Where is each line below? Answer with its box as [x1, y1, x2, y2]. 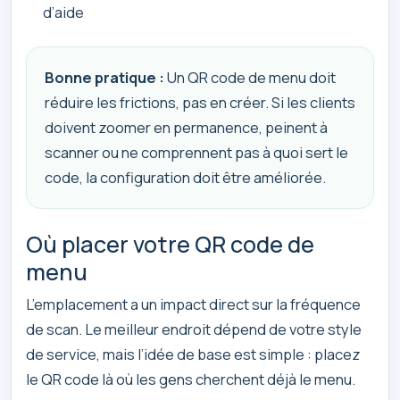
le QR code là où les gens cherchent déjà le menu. [26, 369, 355, 390]
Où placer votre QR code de [26, 228, 314, 260]
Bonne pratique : [45, 66, 164, 87]
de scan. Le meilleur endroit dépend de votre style [26, 319, 362, 340]
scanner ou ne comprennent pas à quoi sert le [45, 141, 348, 162]
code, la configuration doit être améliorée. [45, 166, 326, 187]
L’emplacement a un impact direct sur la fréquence [26, 294, 361, 315]
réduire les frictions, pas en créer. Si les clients [45, 91, 355, 112]
